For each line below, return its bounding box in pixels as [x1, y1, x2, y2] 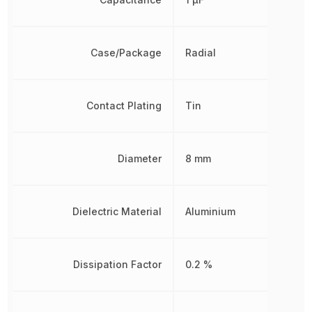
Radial [185, 46, 217, 58]
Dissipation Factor [73, 258, 162, 270]
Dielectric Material [72, 205, 162, 217]
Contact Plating [86, 99, 162, 111]
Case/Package [91, 46, 162, 58]
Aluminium [185, 205, 236, 217]
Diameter [118, 152, 162, 164]
